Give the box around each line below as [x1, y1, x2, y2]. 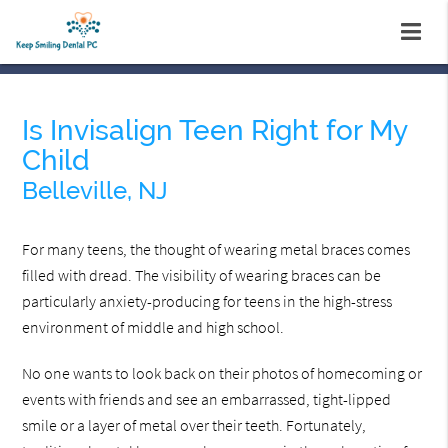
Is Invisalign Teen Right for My [22, 114, 408, 148]
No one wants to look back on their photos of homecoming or [22, 363, 423, 384]
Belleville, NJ [22, 176, 169, 206]
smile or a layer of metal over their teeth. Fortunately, [22, 415, 367, 436]
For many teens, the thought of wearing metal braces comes [22, 239, 411, 260]
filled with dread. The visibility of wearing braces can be [22, 265, 382, 286]
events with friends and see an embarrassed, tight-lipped [22, 389, 392, 410]
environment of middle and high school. [22, 317, 285, 338]
